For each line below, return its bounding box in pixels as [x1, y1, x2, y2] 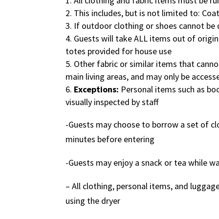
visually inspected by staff [66, 96, 159, 108]
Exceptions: [74, 84, 119, 95]
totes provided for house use [66, 45, 172, 57]
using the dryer [66, 195, 121, 207]
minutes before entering [66, 133, 155, 145]
